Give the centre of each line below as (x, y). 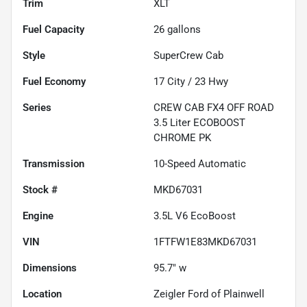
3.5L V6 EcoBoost (195, 216)
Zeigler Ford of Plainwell (209, 294)
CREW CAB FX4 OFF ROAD (214, 107)
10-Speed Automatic (200, 163)
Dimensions (50, 268)
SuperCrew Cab (188, 55)
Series (37, 107)
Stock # (40, 189)
